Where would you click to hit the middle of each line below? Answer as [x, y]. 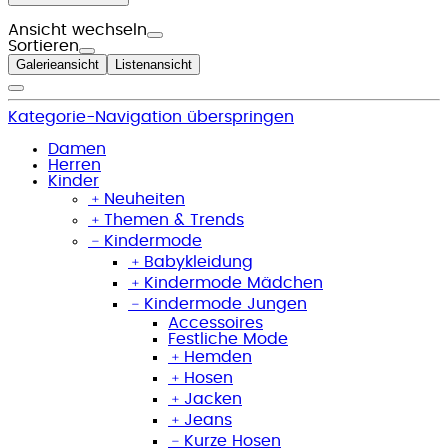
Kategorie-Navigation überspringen [151, 116]
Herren [74, 164]
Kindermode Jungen [225, 303]
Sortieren [43, 45]
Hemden [218, 356]
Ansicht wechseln [77, 29]
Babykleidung [198, 261]
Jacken [213, 398]
